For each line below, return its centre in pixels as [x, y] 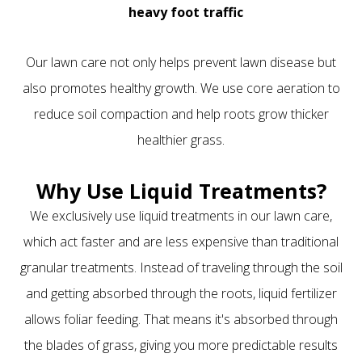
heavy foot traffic [187, 12]
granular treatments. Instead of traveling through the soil [181, 267]
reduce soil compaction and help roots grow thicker [181, 114]
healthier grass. [181, 139]
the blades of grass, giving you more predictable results [181, 345]
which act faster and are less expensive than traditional [181, 241]
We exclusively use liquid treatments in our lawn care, [181, 215]
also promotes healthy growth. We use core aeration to [181, 88]
